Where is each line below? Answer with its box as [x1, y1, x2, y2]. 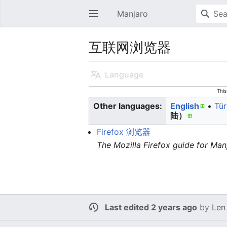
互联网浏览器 [89, 37, 171, 56]
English [170, 101, 200, 111]
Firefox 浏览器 [97, 127, 151, 137]
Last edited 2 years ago [105, 202, 198, 212]
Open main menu [94, 14, 101, 24]
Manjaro [117, 9, 148, 19]
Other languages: [93, 101, 163, 111]
